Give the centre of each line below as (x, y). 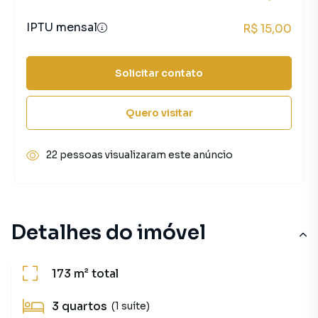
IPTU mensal (62, 27)
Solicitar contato (159, 73)
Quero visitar (159, 113)
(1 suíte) (131, 306)
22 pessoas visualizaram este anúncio (139, 155)
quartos (84, 306)
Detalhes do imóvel (108, 232)
